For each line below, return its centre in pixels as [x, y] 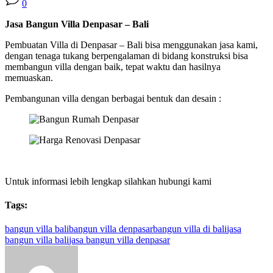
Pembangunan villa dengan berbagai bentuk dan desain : [113, 98]
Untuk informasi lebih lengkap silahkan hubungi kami [108, 181]
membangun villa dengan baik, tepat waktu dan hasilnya [113, 66]
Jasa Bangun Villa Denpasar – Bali [77, 24]
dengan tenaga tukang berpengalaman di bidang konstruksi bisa [126, 55]
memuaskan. [29, 77]
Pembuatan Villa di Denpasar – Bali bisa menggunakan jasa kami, [131, 44]
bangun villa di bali [190, 229]
